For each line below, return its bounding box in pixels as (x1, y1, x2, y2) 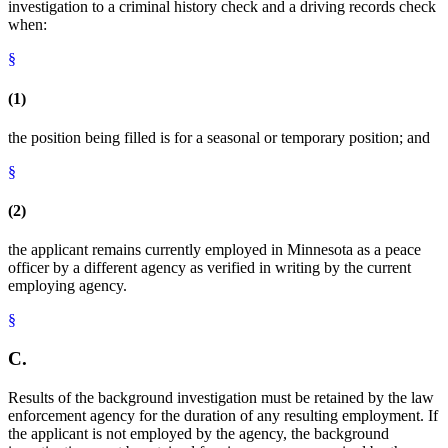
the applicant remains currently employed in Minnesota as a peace (8, 241, 421, 259)
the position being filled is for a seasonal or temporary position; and (8, 128, 430, 146)
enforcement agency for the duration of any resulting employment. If (8, 406, 438, 424)
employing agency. (8, 277, 127, 295)
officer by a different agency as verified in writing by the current (8, 259, 411, 277)
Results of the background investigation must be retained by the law (8, 388, 434, 406)
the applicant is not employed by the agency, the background (8, 424, 389, 442)
